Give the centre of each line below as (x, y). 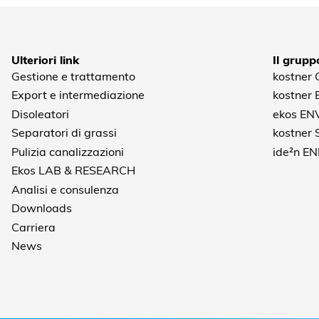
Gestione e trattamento (74, 75)
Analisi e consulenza (66, 188)
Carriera (34, 226)
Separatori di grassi (64, 132)
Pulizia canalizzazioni (68, 151)
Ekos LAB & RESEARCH (74, 170)
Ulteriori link (46, 59)
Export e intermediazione (78, 94)
